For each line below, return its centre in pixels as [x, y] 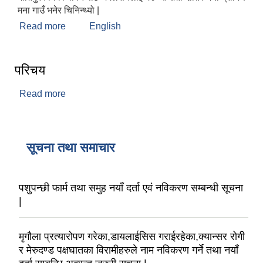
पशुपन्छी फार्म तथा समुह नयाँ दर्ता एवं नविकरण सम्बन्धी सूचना [131, 188]
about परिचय [90, 94]
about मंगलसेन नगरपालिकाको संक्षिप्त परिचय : [145, 26]
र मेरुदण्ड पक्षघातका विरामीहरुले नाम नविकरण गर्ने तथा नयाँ [129, 250]
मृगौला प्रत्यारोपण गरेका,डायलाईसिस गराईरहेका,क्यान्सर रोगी [132, 237]
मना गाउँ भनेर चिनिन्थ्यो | [58, 11]
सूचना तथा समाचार [71, 148]
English [105, 26]
